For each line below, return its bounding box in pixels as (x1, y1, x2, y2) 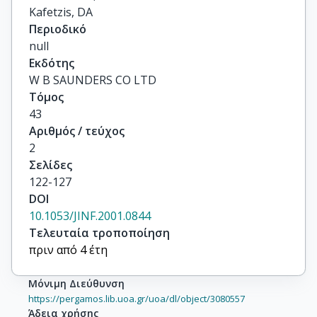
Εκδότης (29, 55, 74, 71)
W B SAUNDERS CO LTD (29, 72, 156, 88)
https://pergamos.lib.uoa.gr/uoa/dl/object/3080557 (28, 292, 245, 305)
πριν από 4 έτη (29, 242, 108, 258)
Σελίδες (29, 157, 72, 173)
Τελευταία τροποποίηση (29, 225, 170, 241)
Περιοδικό (29, 21, 86, 37)
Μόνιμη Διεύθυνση (28, 277, 125, 290)
